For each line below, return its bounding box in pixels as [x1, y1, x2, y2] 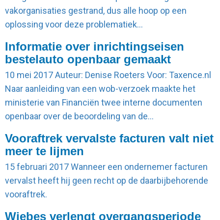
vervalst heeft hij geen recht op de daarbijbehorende [5, 175, 208, 186]
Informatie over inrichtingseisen [5, 40, 184, 53]
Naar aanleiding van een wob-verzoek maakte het [5, 83, 195, 94]
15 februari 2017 [5, 162, 69, 172]
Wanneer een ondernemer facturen [69, 162, 208, 172]
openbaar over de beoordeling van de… [5, 111, 154, 121]
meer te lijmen [5, 144, 84, 158]
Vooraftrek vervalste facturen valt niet [5, 132, 214, 145]
